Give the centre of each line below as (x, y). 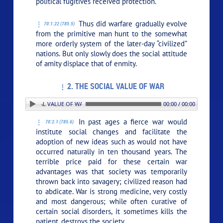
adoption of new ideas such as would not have (111, 141)
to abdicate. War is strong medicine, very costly (111, 191)
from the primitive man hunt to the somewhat (111, 33)
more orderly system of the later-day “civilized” (111, 43)
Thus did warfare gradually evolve (131, 23)
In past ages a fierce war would (131, 121)
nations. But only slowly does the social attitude (111, 53)
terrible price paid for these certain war (111, 161)
